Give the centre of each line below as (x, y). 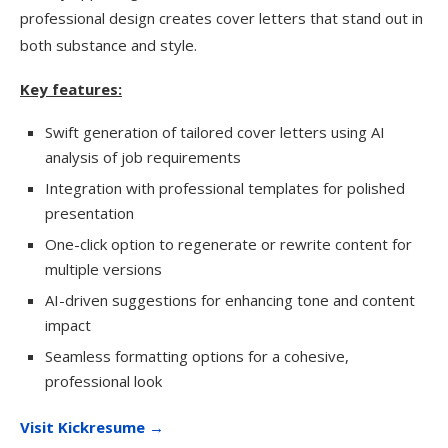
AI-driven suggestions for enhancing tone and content (230, 300)
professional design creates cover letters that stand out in (221, 18)
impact (68, 325)
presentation (89, 213)
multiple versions (103, 269)
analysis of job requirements (143, 157)
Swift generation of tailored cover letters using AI (215, 132)
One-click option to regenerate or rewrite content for (228, 244)
